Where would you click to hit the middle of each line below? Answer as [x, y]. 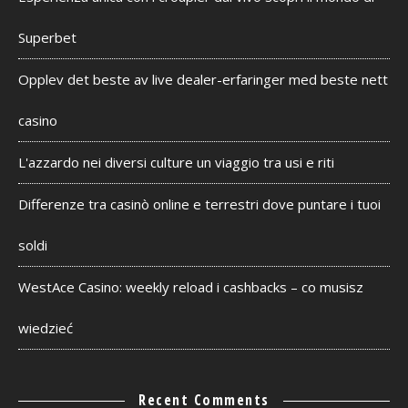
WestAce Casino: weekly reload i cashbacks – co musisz [191, 287]
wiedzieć [46, 328]
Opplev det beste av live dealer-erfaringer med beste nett [203, 79]
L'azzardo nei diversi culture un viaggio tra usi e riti [176, 162]
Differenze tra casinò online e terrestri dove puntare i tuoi [199, 204]
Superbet [47, 37]
